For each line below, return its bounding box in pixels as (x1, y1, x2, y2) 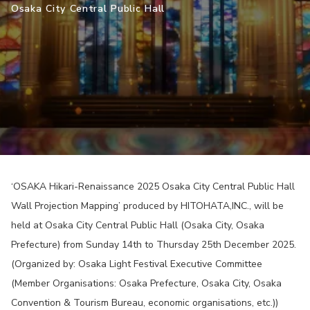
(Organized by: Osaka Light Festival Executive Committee (11, 257, 262, 271)
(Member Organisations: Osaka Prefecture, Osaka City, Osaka (11, 277, 282, 290)
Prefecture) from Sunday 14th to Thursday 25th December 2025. (11, 238, 296, 251)
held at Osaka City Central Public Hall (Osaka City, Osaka (11, 219, 264, 232)
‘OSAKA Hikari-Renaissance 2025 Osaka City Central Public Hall (11, 180, 295, 193)
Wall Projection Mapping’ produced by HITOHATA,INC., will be (11, 199, 284, 212)
